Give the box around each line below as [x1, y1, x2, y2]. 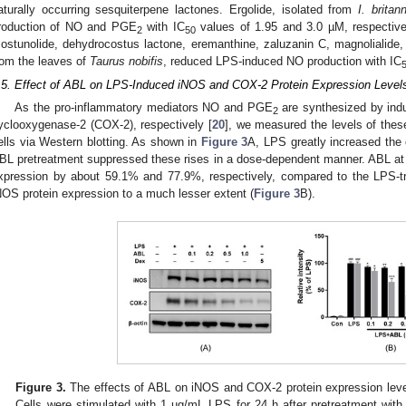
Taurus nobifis [90, 54, 163, 69]
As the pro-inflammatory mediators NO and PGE [14, 101, 273, 115]
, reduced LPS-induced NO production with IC [163, 54, 401, 69]
